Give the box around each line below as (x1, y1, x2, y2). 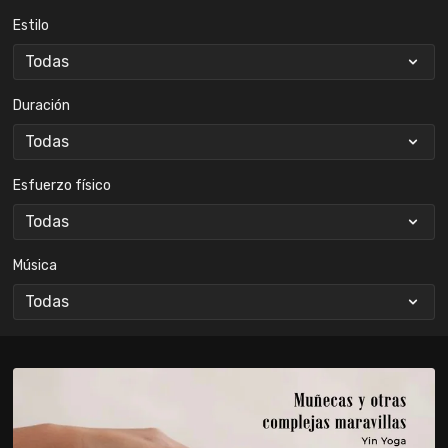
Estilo (13, 17, 50, 34)
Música (13, 257, 58, 274)
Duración (13, 97, 71, 114)
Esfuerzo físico (13, 177, 112, 194)
